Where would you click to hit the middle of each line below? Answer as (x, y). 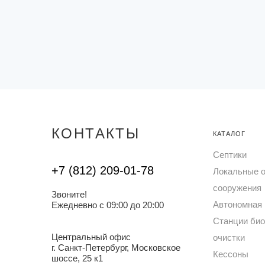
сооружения (237, 188)
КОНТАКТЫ (96, 133)
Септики (230, 155)
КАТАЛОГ (229, 134)
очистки (229, 237)
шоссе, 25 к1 (77, 258)
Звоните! (69, 194)
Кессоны (230, 254)
